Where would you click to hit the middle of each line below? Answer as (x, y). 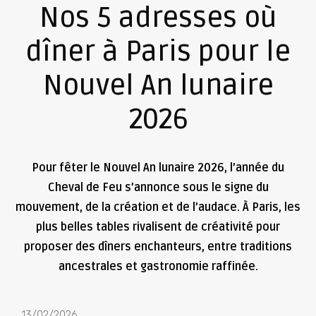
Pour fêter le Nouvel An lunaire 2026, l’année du (158, 168)
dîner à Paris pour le (158, 51)
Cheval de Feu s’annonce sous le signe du (158, 187)
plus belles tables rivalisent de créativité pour (158, 227)
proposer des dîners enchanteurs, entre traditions (158, 247)
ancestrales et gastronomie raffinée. (158, 266)
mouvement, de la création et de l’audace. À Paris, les (158, 207)
